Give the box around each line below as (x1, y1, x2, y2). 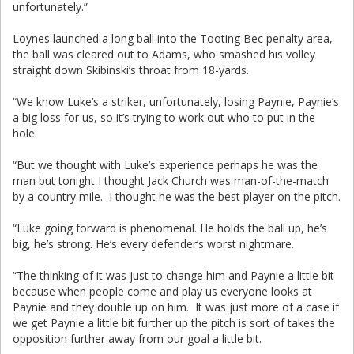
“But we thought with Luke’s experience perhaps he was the (13, 157, 318, 172)
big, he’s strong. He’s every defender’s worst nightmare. (13, 236, 294, 251)
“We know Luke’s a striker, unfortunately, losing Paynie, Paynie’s (13, 94, 339, 109)
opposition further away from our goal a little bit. (13, 331, 262, 346)
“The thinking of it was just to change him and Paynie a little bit (13, 268, 334, 283)
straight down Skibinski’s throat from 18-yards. (13, 62, 249, 77)
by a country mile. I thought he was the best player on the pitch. (13, 189, 341, 204)
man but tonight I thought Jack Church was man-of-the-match (13, 173, 329, 188)
